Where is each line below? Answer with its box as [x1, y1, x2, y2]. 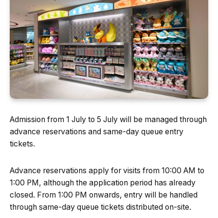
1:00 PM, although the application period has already [10, 178, 196, 187]
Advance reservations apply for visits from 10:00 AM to [10, 165, 204, 175]
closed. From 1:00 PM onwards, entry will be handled [10, 190, 198, 200]
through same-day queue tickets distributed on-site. [10, 202, 191, 212]
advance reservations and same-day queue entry [10, 127, 183, 136]
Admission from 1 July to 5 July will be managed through [10, 114, 207, 124]
